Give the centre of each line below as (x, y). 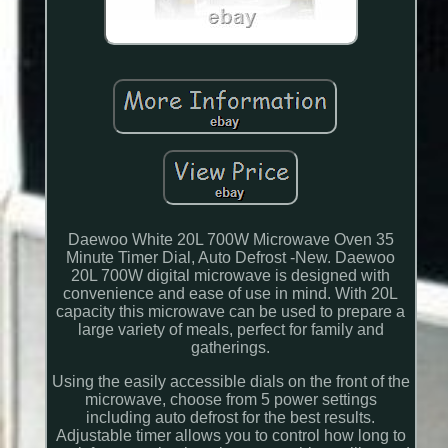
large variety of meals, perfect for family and (230, 330)
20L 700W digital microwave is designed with (231, 276)
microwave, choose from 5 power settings (230, 400)
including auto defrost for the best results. (231, 418)
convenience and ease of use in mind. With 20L (231, 294)
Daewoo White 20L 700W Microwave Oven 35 (230, 240)
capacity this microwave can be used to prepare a (231, 312)
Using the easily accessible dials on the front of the (230, 382)
